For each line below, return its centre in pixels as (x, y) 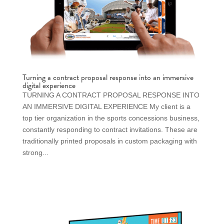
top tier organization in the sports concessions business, (111, 118)
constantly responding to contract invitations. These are (110, 130)
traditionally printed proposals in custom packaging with (109, 141)
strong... (35, 153)
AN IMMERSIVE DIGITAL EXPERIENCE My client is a (106, 107)
